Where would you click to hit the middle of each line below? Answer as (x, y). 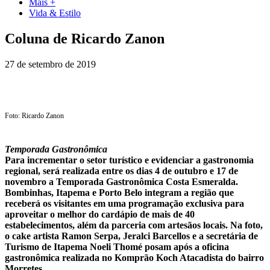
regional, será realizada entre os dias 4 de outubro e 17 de (121, 171)
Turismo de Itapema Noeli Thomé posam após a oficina (117, 247)
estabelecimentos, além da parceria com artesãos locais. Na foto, (134, 225)
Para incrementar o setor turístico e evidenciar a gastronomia (129, 160)
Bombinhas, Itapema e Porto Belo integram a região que (119, 193)
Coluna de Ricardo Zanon (85, 38)
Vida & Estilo (55, 13)
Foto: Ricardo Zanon (34, 115)
